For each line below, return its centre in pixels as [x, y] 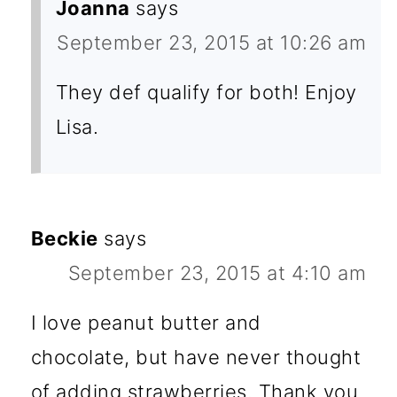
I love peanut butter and [146, 322]
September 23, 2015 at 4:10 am [217, 272]
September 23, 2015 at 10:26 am [212, 42]
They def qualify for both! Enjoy [206, 92]
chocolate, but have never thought [196, 357]
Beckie [64, 238]
